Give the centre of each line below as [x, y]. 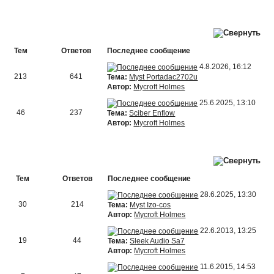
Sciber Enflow [152, 113]
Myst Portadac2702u [164, 77]
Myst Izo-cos [150, 205]
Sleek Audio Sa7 [157, 241]
